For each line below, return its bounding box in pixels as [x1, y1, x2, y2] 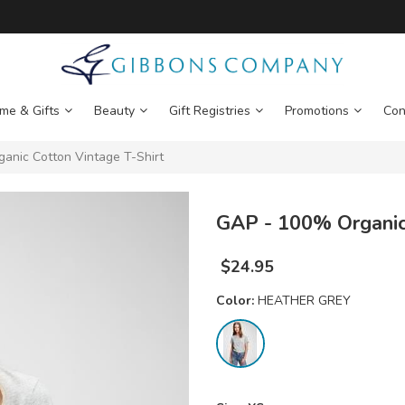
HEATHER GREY [258, 292, 351, 310]
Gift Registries [168, 102, 250, 120]
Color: [216, 292, 258, 310]
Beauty [93, 102, 135, 120]
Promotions [284, 102, 349, 120]
